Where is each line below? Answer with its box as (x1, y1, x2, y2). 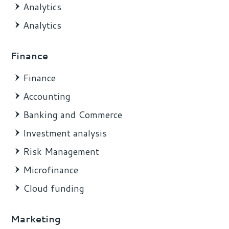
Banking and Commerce (23, 108, 122, 122)
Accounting (23, 89, 71, 103)
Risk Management (23, 145, 99, 158)
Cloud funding (23, 181, 84, 195)
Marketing (10, 212, 61, 226)
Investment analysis (23, 126, 107, 140)
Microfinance (23, 163, 78, 177)
